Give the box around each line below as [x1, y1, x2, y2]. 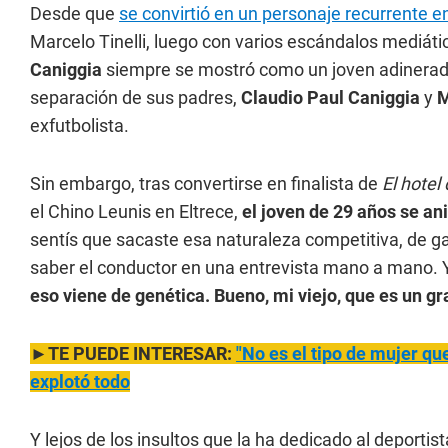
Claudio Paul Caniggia [241, 87, 420, 108]
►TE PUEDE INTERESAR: [30, 343, 236, 364]
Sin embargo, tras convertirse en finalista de [30, 173, 382, 194]
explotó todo [30, 371, 130, 392]
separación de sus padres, [30, 87, 241, 108]
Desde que [30, 3, 119, 24]
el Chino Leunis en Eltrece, [30, 201, 242, 222]
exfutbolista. [30, 115, 129, 136]
